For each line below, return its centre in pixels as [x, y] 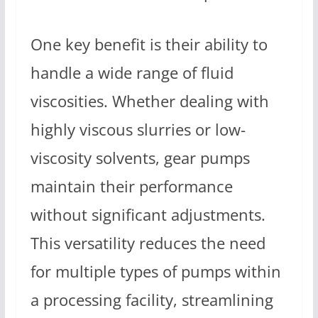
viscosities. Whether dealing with [149, 102]
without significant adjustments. [148, 215]
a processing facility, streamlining [152, 300]
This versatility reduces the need [148, 243]
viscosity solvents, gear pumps [140, 158]
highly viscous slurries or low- [138, 130]
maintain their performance [131, 187]
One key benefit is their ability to [149, 45]
